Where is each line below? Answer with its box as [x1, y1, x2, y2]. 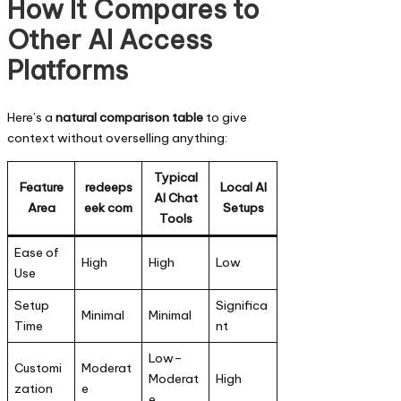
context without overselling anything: [7, 130, 227, 147]
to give [203, 109, 247, 126]
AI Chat [153, 189, 198, 206]
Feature [19, 178, 64, 195]
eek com [84, 199, 132, 216]
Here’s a [7, 109, 55, 126]
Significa [215, 296, 268, 313]
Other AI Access [7, 23, 212, 57]
